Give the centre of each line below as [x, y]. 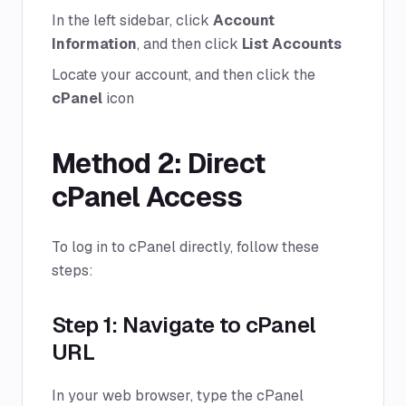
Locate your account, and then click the [184, 75]
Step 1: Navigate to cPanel [184, 325]
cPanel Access [147, 197]
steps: [72, 271]
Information [94, 44]
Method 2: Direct [158, 164]
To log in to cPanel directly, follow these [185, 247]
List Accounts [292, 44]
